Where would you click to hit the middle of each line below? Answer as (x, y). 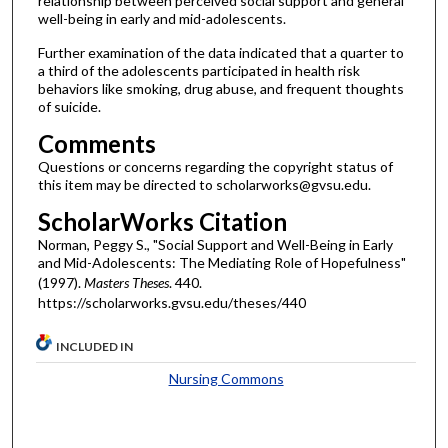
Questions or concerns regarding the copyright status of (215, 167)
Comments (96, 144)
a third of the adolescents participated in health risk (198, 71)
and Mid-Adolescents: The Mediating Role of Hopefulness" (221, 262)
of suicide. (69, 107)
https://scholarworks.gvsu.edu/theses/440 (171, 302)
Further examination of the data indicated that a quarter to (220, 53)
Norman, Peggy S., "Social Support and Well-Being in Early (215, 244)
